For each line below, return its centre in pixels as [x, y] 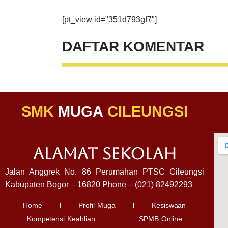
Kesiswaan [169, 205]
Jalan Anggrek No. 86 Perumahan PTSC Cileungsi [105, 172]
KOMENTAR [164, 47]
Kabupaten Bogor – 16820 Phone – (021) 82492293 [99, 184]
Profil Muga [97, 205]
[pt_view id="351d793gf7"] [109, 20]
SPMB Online [161, 219]
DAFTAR [93, 47]
